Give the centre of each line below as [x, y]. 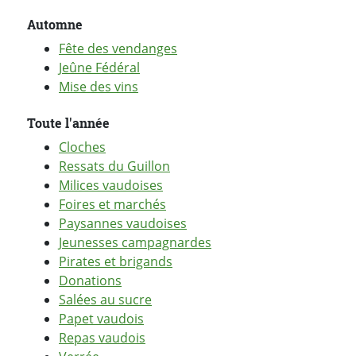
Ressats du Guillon [114, 166]
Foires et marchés [112, 205]
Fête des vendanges [118, 49]
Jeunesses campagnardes [135, 243]
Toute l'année [68, 123]
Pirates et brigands [116, 262]
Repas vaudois [102, 338]
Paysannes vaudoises [123, 224]
